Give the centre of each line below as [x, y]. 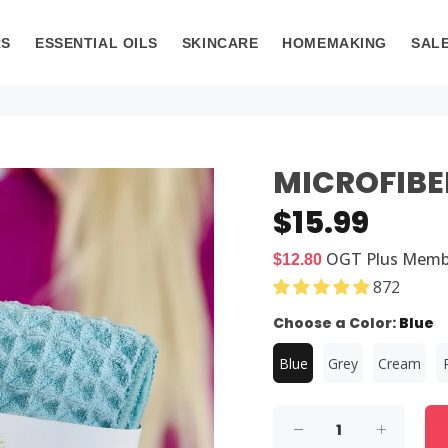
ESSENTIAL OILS [96, 42]
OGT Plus [364, 259]
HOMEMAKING [334, 42]
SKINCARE [220, 42]
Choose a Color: [336, 323]
